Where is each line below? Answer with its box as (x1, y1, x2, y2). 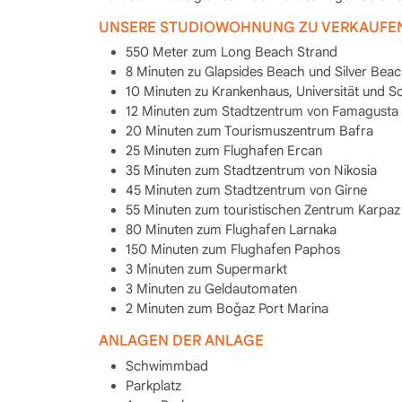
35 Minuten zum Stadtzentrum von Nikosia (125, 162, 377, 179)
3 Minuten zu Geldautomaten (125, 281, 297, 297)
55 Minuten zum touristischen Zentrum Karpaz (125, 202, 400, 218)
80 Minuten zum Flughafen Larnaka (125, 222, 336, 238)
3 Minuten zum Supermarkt (125, 261, 287, 277)
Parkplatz (125, 377, 181, 394)
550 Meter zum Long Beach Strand (125, 44, 337, 60)
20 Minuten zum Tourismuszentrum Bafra (125, 123, 373, 139)
